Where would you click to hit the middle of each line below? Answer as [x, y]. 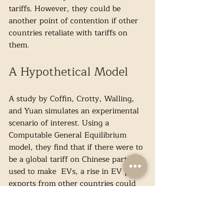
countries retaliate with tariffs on [69, 33]
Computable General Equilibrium [69, 135]
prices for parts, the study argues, [71, 208]
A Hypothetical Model [68, 72]
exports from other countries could [73, 184]
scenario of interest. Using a [60, 123]
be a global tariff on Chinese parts [71, 160]
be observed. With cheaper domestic [75, 196]
